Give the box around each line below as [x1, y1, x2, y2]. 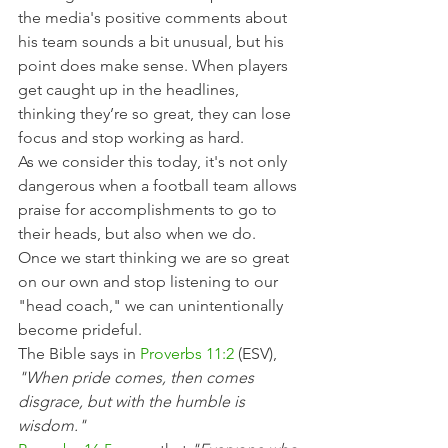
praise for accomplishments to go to [18, 200, 281, 219]
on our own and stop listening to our [18, 272, 282, 291]
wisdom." [18, 416, 86, 435]
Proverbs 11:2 [140, 344, 234, 363]
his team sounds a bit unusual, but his [18, 32, 288, 51]
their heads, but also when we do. [18, 224, 260, 243]
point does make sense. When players [18, 56, 292, 75]
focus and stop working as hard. [18, 128, 244, 147]
